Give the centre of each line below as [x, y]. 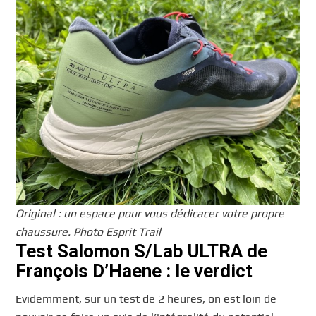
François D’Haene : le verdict [134, 271]
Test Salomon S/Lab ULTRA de [142, 251]
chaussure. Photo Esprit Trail [89, 231]
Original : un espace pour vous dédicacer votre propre [150, 213]
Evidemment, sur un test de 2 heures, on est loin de [146, 299]
